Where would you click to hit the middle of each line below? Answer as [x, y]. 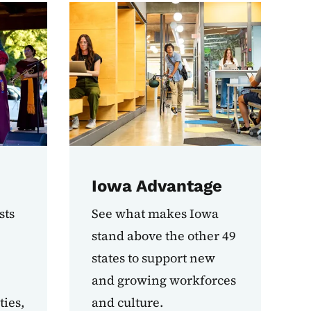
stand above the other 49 [163, 236]
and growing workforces [163, 280]
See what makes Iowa [155, 214]
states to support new [153, 258]
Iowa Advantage [157, 186]
